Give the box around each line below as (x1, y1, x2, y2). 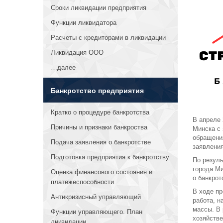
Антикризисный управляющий (51, 193, 141, 201)
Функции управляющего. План (51, 208, 142, 216)
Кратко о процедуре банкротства (51, 109, 149, 116)
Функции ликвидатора (51, 19, 116, 26)
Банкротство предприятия (51, 87, 144, 95)
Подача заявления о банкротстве (51, 138, 151, 146)
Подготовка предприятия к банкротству (51, 153, 169, 161)
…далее (51, 64, 76, 71)
